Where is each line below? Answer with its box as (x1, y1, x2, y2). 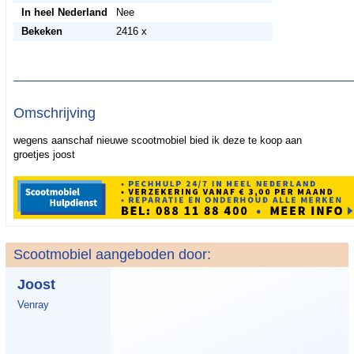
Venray (17, 298, 49, 311)
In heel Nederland (21, 6, 107, 18)
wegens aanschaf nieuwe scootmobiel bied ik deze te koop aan (13, 134, 302, 146)
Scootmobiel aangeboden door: (13, 246, 211, 262)
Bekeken (21, 25, 62, 37)
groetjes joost (13, 149, 75, 160)
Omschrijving (13, 105, 96, 121)
